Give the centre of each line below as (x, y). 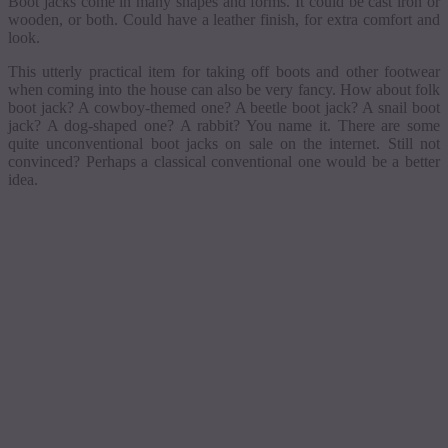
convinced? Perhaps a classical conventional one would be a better (224, 162)
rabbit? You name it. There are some (315, 126)
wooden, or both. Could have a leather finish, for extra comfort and (224, 20)
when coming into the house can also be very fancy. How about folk (224, 90)
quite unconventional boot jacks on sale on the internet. (198, 144)
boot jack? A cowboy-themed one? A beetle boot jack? (185, 108)
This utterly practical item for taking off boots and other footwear (224, 72)
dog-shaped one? (118, 126)
